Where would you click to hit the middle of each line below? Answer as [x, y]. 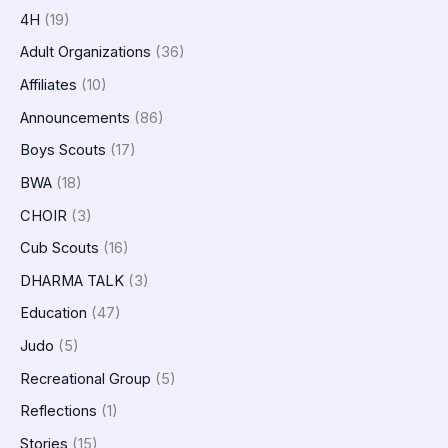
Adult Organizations [85, 52]
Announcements [75, 117]
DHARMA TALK [72, 280]
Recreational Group [85, 378]
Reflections [58, 411]
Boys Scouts [63, 150]
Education [53, 313]
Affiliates [48, 84]
